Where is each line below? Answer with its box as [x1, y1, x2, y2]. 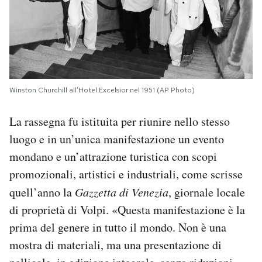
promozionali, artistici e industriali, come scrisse [9, 166, 243, 182]
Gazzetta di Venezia [75, 184, 168, 199]
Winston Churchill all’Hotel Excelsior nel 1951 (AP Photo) [9, 85, 195, 95]
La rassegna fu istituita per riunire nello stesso [9, 113, 230, 129]
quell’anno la [9, 184, 75, 200]
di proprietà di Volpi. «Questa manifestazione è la [9, 201, 245, 218]
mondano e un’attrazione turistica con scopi [9, 148, 217, 164]
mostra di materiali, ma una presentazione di [9, 236, 222, 253]
